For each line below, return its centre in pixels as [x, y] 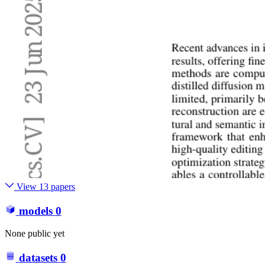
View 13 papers [45, 187]
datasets [38, 257]
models [35, 211]
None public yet [35, 234]
